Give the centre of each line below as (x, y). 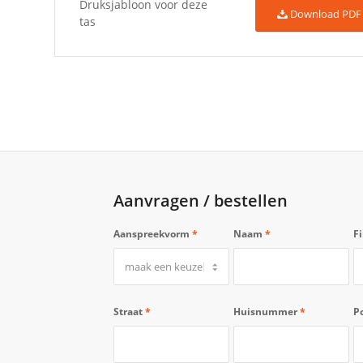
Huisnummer (266, 311)
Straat (129, 311)
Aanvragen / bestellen (200, 200)
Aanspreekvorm (152, 233)
